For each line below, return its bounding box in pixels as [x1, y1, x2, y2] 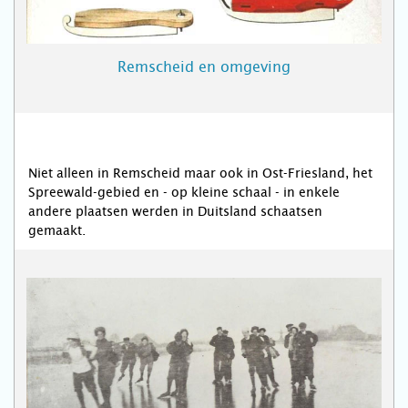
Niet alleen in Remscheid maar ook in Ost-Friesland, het [28, 166, 372, 180]
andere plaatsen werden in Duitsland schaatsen [28, 204, 322, 219]
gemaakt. [28, 223, 86, 238]
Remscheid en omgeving [117, 58, 291, 76]
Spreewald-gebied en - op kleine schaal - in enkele [28, 185, 340, 199]
